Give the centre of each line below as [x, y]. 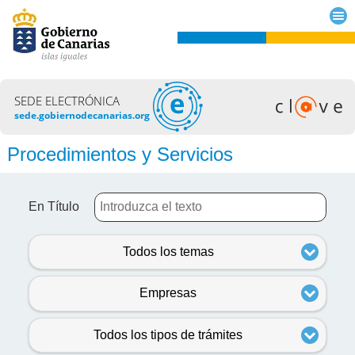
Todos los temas [168, 251]
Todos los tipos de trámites [168, 334]
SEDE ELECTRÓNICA [67, 100]
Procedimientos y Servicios [120, 154]
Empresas [168, 293]
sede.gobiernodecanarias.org [82, 115]
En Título [53, 206]
